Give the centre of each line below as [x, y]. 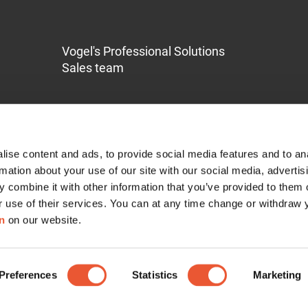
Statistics [155, 275]
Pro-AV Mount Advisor [67, 250]
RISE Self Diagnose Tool [73, 275]
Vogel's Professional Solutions [143, 51]
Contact [33, 224]
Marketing [277, 275]
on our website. [43, 220]
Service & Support [71, 199]
